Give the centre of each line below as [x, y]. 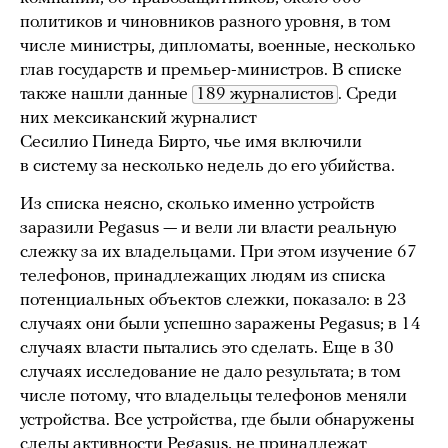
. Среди [367, 95]
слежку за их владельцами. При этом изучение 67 [218, 253]
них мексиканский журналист [138, 119]
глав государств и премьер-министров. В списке [211, 71]
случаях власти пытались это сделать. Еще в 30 [207, 349]
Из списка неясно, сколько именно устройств [197, 205]
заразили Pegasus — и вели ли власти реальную [208, 229]
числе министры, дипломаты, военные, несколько [217, 47]
